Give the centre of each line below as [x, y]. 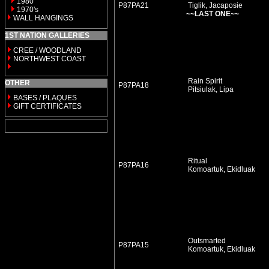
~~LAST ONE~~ [213, 14]
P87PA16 [134, 165]
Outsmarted [206, 241]
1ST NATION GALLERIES [47, 35]
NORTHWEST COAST [49, 59]
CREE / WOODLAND [47, 50]
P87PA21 [134, 5]
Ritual [197, 161]
